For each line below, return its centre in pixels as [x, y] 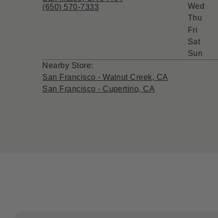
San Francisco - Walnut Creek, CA [105, 77]
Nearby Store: [69, 65]
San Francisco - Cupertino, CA [99, 89]
